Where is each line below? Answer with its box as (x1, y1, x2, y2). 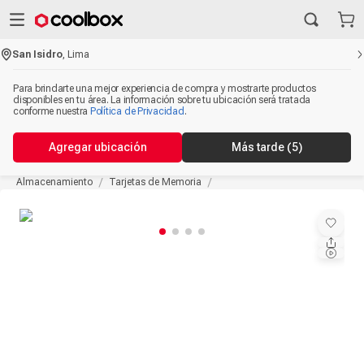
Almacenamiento (16, 176, 93, 188)
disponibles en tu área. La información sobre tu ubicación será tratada (13, 94, 311, 106)
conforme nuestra (13, 106, 89, 117)
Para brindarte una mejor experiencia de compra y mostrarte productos (13, 83, 316, 94)
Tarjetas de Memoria (109, 176, 201, 188)
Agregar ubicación (48, 141, 147, 154)
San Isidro (12, 48, 63, 60)
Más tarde (231, 141, 287, 154)
